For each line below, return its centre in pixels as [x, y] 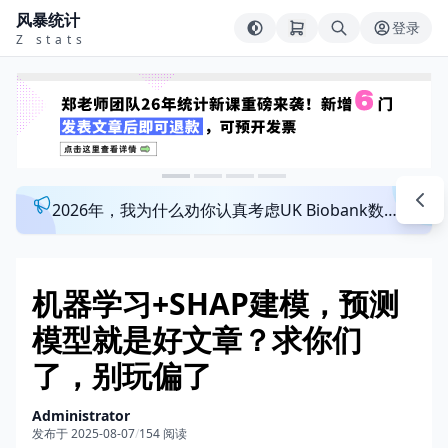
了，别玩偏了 [122, 375]
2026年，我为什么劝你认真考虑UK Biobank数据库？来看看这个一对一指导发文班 [390, 210]
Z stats [51, 39]
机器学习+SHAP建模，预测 [215, 303]
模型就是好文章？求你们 [197, 339]
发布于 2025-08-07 [83, 433]
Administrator [81, 415]
